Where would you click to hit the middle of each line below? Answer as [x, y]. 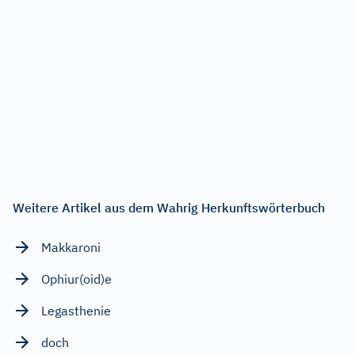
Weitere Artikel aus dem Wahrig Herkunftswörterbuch [169, 207]
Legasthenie [76, 310]
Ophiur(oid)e [76, 279]
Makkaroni [71, 247]
